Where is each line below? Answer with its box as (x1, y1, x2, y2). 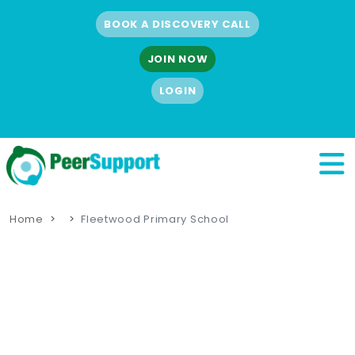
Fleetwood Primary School (81, 211, 230, 227)
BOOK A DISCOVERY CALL (104, 16, 251, 32)
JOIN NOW (147, 52, 208, 67)
